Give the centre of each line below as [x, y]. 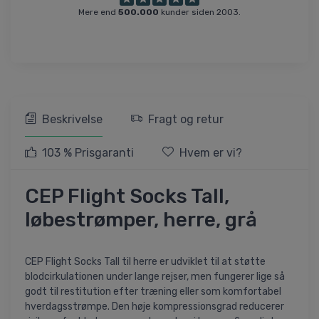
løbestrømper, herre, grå [141, 219]
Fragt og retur [186, 119]
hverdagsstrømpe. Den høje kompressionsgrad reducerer [155, 306]
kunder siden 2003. [200, 12]
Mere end [98, 12]
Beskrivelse [72, 119]
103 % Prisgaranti [88, 152]
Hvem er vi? [211, 152]
